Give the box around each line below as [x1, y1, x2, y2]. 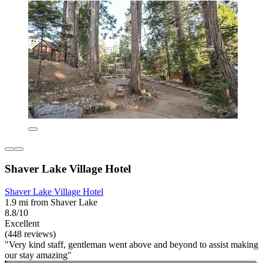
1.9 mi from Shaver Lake [5, 197, 97, 207]
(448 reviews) [5, 228, 56, 239]
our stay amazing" [5, 249, 72, 260]
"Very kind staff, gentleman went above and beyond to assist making [5, 239, 258, 249]
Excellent [5, 218, 39, 228]
